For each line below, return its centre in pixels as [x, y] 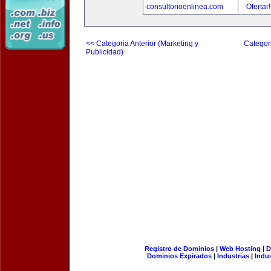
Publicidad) [105, 52]
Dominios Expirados [179, 256]
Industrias [233, 256]
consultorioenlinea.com [185, 7]
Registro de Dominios [179, 249]
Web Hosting [240, 249]
